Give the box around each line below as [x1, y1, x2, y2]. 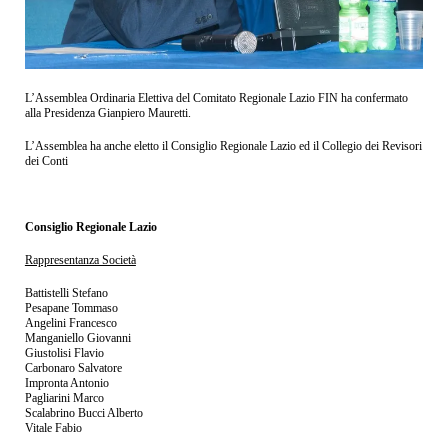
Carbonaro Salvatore [24, 360, 122, 375]
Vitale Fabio [24, 420, 82, 435]
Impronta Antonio [24, 375, 109, 390]
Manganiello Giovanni [24, 330, 131, 345]
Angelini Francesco [24, 315, 117, 330]
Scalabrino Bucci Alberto [24, 405, 143, 420]
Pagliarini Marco [24, 390, 104, 405]
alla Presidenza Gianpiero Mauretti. [24, 105, 191, 120]
